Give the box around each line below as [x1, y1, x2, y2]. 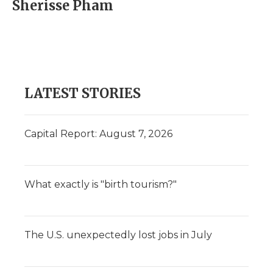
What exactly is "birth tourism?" [24, 179, 177, 190]
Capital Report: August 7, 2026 [24, 128, 172, 140]
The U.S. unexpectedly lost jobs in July [24, 229, 212, 241]
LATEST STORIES [24, 85, 141, 102]
